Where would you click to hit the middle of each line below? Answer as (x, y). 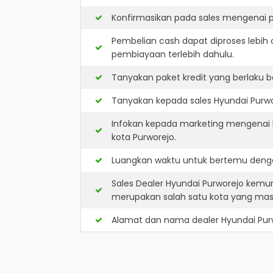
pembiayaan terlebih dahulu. (173, 54)
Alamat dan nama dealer (166, 220)
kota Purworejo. (144, 137)
